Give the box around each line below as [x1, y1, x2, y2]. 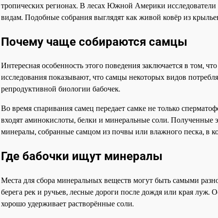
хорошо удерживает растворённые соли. [1, 199, 134, 209]
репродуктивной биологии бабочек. [1, 84, 120, 94]
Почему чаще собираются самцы [1, 35, 187, 49]
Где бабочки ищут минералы [1, 149, 163, 163]
